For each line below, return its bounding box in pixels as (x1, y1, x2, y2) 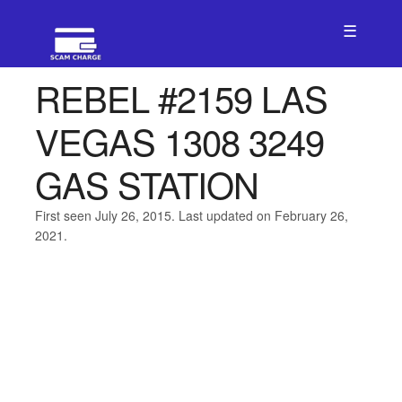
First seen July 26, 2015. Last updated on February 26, (34, 206, 348, 224)
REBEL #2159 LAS (34, 72, 328, 123)
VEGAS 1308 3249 (34, 115, 324, 166)
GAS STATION (34, 158, 258, 209)
